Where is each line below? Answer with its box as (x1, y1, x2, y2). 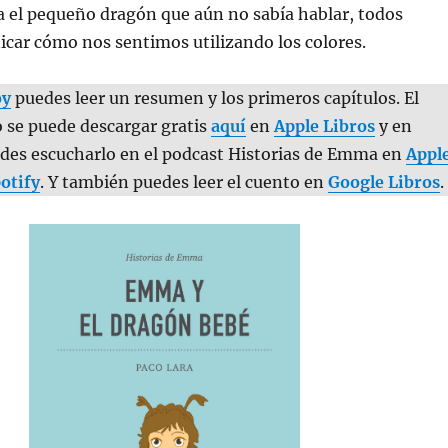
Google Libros (327, 172, 440, 193)
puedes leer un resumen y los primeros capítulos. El (10, 88, 419, 109)
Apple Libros (273, 116, 375, 137)
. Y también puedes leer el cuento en (39, 172, 328, 193)
